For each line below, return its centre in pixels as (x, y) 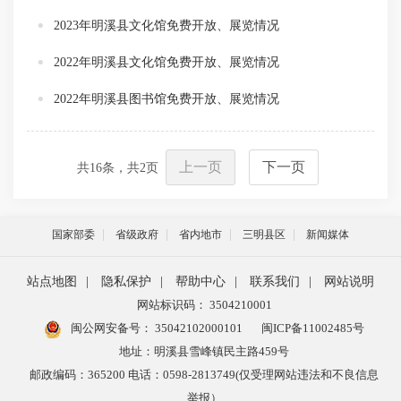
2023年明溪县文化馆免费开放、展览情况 (166, 26)
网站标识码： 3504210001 (204, 304)
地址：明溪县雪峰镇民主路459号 (204, 351)
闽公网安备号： (110, 328)
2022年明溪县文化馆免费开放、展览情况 (166, 62)
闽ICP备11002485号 (312, 328)
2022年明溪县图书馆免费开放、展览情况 (166, 98)
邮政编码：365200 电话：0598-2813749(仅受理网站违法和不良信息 (204, 374)
